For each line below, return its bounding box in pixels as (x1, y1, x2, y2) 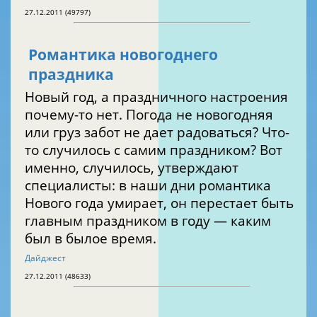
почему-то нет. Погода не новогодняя (25, 105, 273, 124)
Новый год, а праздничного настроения (25, 88, 288, 106)
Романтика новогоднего (28, 45, 218, 65)
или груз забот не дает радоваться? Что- (25, 123, 289, 142)
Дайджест (25, 252, 66, 265)
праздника (28, 64, 114, 85)
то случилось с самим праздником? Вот (25, 141, 282, 159)
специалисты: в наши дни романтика (25, 176, 271, 195)
